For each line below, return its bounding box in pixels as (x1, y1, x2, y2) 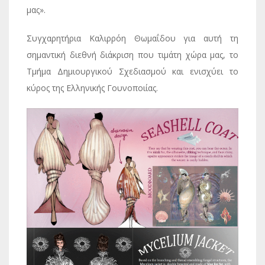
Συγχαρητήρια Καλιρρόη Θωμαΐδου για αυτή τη (27, 33, 238, 44)
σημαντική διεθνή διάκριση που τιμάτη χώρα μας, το (27, 49, 238, 60)
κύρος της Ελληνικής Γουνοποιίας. (27, 82, 158, 93)
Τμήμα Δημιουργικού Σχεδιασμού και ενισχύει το (27, 66, 238, 77)
